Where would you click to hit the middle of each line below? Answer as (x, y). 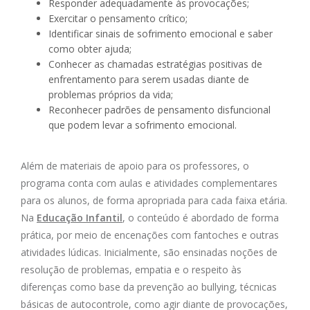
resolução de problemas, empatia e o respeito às (131, 270)
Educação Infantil (80, 218)
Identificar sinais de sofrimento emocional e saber (161, 34)
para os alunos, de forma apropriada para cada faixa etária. (154, 201)
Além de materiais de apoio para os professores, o (135, 166)
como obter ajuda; (90, 49)
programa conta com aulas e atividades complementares (149, 183)
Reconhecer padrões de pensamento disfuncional (159, 110)
